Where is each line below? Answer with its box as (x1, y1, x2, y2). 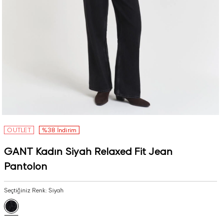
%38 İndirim (41, 126, 77, 134)
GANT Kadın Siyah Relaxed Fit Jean (4, 146, 173, 157)
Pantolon (4, 160, 48, 172)
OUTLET (7, 126, 31, 134)
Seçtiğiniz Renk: (4, 186, 49, 194)
